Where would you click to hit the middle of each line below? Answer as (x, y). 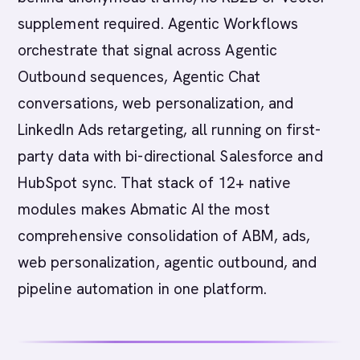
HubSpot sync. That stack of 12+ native (155, 183)
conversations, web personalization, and (156, 103)
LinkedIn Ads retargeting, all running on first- (169, 130)
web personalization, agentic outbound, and (168, 262)
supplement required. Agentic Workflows (158, 24)
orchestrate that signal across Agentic (148, 50)
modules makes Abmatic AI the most (144, 209)
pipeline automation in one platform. (142, 289)
